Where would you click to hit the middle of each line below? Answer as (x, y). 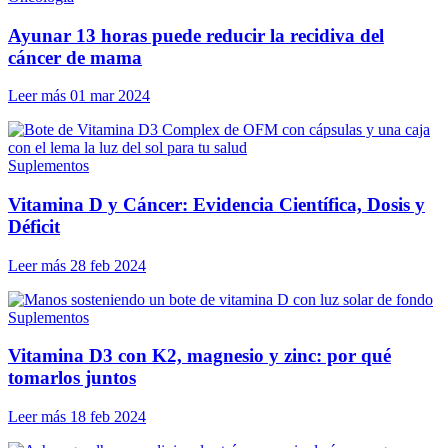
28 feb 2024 (108, 265)
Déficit (34, 226)
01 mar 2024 (110, 96)
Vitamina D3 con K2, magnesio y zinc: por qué (199, 356)
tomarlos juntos (72, 378)
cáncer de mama (75, 57)
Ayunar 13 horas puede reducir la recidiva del (196, 35)
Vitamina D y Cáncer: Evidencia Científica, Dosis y (216, 204)
